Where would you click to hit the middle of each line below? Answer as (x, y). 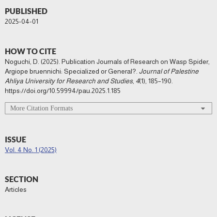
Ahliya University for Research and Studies (69, 81)
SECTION (22, 179)
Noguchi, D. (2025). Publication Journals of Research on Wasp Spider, (107, 62)
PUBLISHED (26, 11)
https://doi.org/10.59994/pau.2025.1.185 (63, 91)
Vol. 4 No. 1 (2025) (31, 150)
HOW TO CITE (31, 51)
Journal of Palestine (169, 71)
